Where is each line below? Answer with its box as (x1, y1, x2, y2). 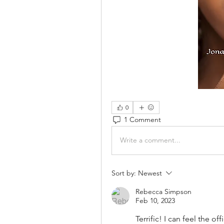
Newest (138, 168, 162, 177)
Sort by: (111, 168, 136, 177)
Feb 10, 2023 (135, 195, 175, 205)
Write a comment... (120, 135, 180, 145)
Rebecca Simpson (135, 186, 191, 196)
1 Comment (124, 115, 161, 124)
